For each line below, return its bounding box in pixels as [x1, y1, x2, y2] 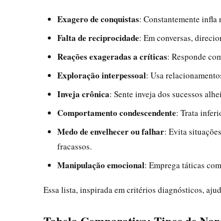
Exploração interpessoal [57, 69, 146, 81]
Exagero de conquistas [57, 13, 139, 25]
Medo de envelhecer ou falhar [57, 125, 164, 138]
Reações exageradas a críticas [57, 50, 167, 63]
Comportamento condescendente [57, 107, 176, 119]
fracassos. [57, 141, 92, 152]
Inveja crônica [57, 88, 110, 100]
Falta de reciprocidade [57, 32, 139, 44]
